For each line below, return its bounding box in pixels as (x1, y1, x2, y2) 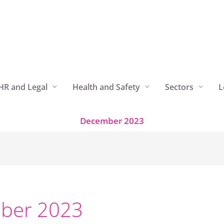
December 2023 (80, 115, 144, 126)
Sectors (165, 81, 193, 92)
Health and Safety (72, 81, 140, 92)
